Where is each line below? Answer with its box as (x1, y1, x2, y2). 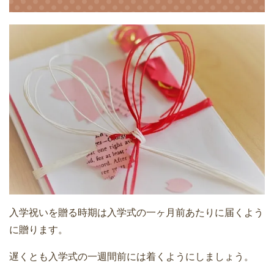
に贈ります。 (9, 224, 68, 235)
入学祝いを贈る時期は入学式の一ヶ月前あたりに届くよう (9, 207, 264, 218)
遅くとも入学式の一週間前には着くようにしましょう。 (9, 251, 254, 262)
